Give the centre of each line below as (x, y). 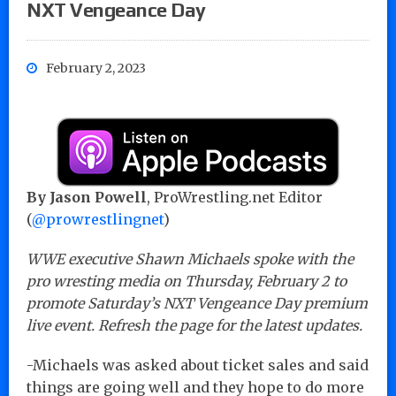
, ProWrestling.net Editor (235, 197)
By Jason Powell (87, 197)
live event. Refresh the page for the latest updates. (194, 325)
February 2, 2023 (96, 68)
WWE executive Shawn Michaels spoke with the (190, 259)
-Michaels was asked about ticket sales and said (198, 365)
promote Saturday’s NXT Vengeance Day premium (197, 303)
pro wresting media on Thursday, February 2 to (187, 281)
